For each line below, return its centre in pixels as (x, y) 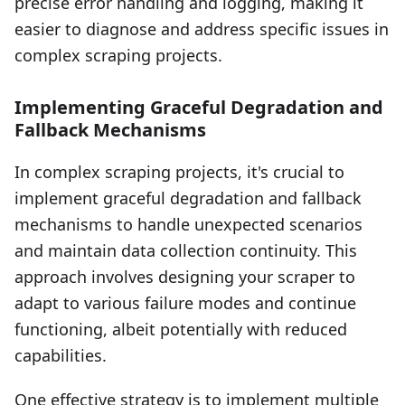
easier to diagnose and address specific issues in (202, 29)
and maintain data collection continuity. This (186, 251)
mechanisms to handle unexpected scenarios (188, 225)
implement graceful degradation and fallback (188, 198)
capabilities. (61, 356)
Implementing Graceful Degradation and (199, 108)
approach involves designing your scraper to (185, 277)
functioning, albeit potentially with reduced (181, 330)
